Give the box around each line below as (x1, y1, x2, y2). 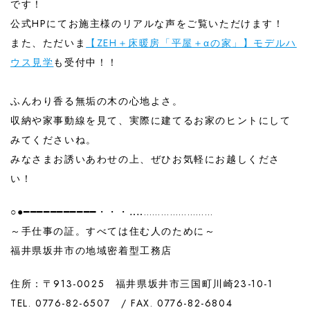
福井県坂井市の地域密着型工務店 (10, 243, 172, 257)
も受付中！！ (53, 55, 119, 69)
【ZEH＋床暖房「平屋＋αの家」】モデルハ (86, 35, 297, 50)
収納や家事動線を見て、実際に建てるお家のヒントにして (10, 113, 291, 127)
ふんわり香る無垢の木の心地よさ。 (10, 93, 183, 108)
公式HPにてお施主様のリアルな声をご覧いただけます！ (10, 16, 284, 30)
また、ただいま (10, 35, 86, 50)
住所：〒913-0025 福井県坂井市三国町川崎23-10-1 (10, 276, 273, 291)
